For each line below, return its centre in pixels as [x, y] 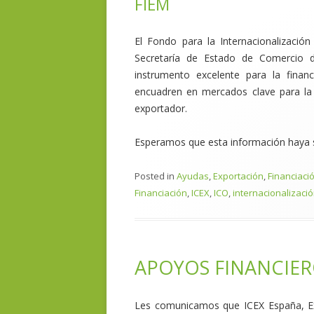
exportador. [161, 108]
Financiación [161, 193]
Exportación [238, 176]
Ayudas [193, 176]
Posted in [156, 176]
